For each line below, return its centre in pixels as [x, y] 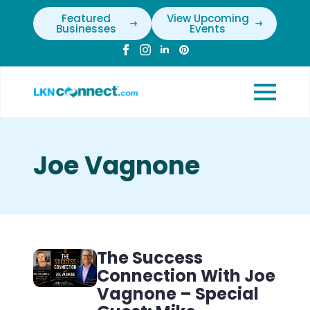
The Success [149, 258]
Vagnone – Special [177, 294]
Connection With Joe [186, 276]
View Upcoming [208, 18]
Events [208, 29]
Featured [86, 18]
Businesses [86, 29]
